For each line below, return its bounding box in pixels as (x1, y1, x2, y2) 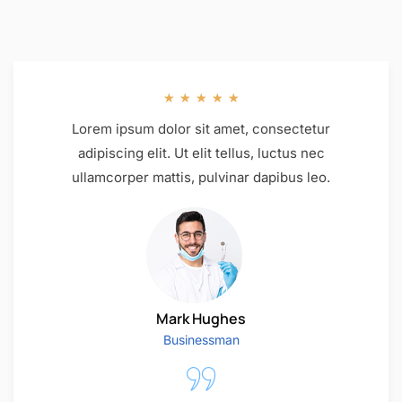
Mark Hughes (156, 309, 246, 329)
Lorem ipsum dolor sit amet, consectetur (72, 119, 330, 137)
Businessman (162, 332, 240, 348)
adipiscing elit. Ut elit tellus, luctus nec (77, 144, 325, 162)
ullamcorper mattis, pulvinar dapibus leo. (72, 168, 330, 186)
